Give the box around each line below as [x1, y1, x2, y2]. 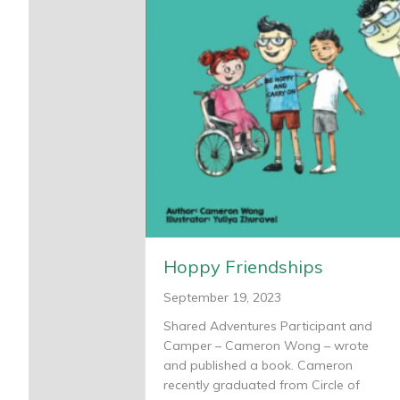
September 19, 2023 [163, 288, 281, 305]
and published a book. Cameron [163, 356, 353, 373]
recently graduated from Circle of [163, 376, 360, 393]
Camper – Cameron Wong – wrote [163, 337, 369, 354]
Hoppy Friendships [163, 254, 323, 278]
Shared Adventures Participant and [163, 317, 372, 334]
